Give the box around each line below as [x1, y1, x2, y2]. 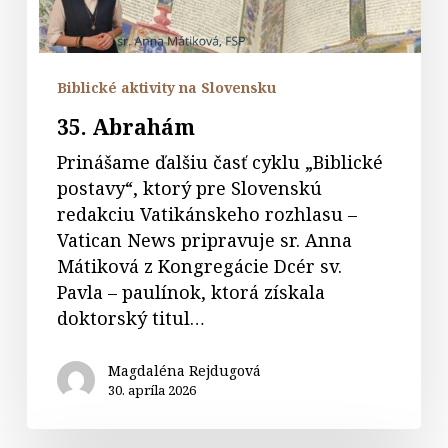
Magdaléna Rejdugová [107, 360, 261, 380]
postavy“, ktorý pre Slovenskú [56, 175, 322, 200]
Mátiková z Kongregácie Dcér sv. [56, 253, 342, 278]
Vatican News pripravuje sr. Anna [56, 227, 352, 252]
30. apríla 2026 [107, 380, 196, 399]
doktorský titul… [56, 305, 205, 330]
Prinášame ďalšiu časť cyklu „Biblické [56, 149, 383, 174]
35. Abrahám [56, 112, 195, 141]
